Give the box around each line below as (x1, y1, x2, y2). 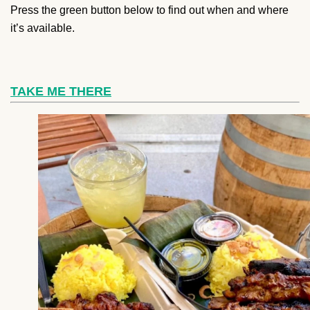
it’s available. (10, 21, 75, 34)
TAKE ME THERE (10, 84, 111, 98)
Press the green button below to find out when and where (10, 3, 289, 16)
